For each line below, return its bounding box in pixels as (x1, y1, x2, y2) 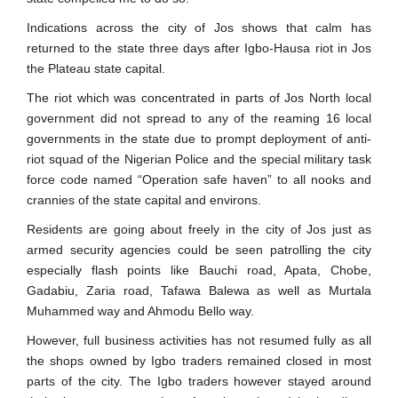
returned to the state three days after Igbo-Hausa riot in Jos (27, 41, 371, 55)
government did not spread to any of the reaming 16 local (27, 111, 371, 125)
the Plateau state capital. (27, 61, 165, 76)
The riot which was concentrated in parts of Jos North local (27, 91, 371, 105)
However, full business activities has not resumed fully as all (27, 333, 371, 347)
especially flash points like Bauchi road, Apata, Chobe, (27, 263, 371, 277)
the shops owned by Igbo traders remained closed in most (27, 354, 371, 368)
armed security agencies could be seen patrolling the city (27, 243, 371, 257)
